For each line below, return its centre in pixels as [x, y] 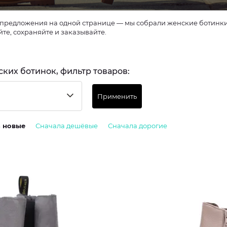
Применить [117, 96]
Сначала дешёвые [67, 126]
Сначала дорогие [138, 126]
